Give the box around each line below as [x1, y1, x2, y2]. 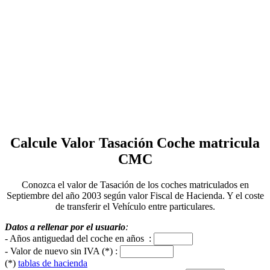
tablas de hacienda [18, 257, 87, 268]
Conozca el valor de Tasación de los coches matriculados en [21, 179, 249, 190]
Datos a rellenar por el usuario [5, 221, 125, 232]
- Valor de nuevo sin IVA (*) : [5, 245, 120, 256]
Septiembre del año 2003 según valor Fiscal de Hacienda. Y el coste [6, 190, 264, 201]
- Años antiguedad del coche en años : [5, 233, 154, 243]
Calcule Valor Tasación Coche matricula [10, 134, 260, 151]
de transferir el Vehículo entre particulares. [55, 201, 215, 212]
